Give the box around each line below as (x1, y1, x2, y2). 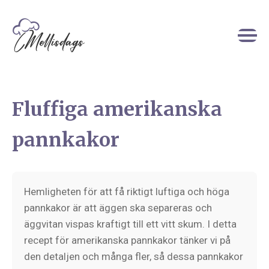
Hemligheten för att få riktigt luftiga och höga (24, 186, 229, 198)
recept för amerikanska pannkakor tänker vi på (24, 234, 231, 246)
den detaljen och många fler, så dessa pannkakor (24, 250, 243, 262)
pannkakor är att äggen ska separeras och (24, 202, 212, 214)
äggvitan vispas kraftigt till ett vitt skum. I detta (24, 218, 237, 230)
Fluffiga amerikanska (12, 97, 222, 121)
